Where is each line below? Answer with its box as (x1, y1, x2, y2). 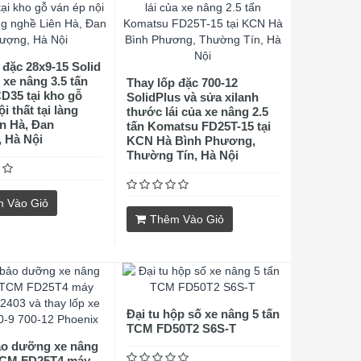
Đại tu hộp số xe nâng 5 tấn (126, 307, 280, 321)
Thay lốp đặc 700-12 (126, 76, 238, 89)
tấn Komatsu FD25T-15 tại (126, 119, 271, 133)
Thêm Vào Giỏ (149, 213, 224, 226)
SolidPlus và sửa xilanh (126, 90, 259, 104)
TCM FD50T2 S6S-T (126, 322, 236, 335)
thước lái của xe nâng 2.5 (126, 105, 268, 118)
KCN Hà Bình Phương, (126, 134, 255, 147)
